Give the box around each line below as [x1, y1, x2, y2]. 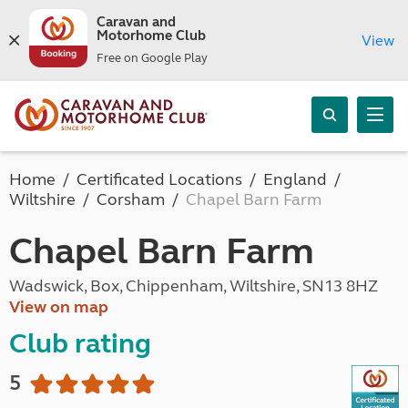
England [263, 169, 327, 189]
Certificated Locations [76, 169, 242, 189]
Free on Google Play [96, 51, 208, 66]
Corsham [97, 189, 165, 209]
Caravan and [96, 14, 176, 30]
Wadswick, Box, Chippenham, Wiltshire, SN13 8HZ [9, 276, 378, 296]
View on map [9, 297, 108, 317]
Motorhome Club [96, 27, 206, 44]
